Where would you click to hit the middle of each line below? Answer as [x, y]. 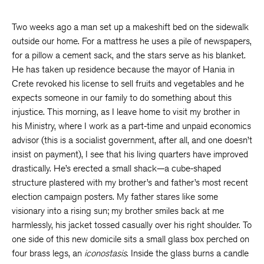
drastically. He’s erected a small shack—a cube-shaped [116, 168]
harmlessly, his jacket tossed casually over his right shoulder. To [132, 225]
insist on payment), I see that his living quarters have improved [130, 154]
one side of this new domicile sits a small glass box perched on [131, 239]
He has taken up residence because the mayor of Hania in [123, 69]
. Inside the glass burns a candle [188, 253]
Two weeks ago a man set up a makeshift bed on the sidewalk [130, 27]
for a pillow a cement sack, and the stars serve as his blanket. [129, 55]
